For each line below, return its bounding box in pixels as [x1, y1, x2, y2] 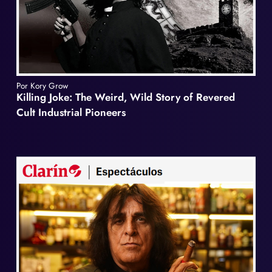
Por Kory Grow [16, 80, 69, 92]
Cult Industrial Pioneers [16, 105, 126, 120]
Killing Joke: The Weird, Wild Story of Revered [16, 90, 236, 105]
